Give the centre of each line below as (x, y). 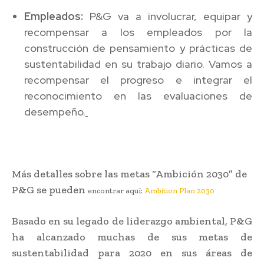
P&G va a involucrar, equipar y (168, 16)
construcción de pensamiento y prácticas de (138, 48)
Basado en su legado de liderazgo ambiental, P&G (132, 221)
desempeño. (55, 111)
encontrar (106, 190)
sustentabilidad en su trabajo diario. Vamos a (138, 64)
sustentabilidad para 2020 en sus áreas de (132, 253)
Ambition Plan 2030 (179, 190)
